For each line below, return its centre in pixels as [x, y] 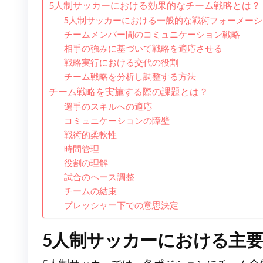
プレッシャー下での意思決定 [121, 205]
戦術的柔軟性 [90, 135]
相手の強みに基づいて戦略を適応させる [143, 49]
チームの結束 [90, 191]
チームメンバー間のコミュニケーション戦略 [152, 35]
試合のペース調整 [99, 177]
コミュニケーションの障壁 [117, 121]
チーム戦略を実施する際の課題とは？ [129, 92]
